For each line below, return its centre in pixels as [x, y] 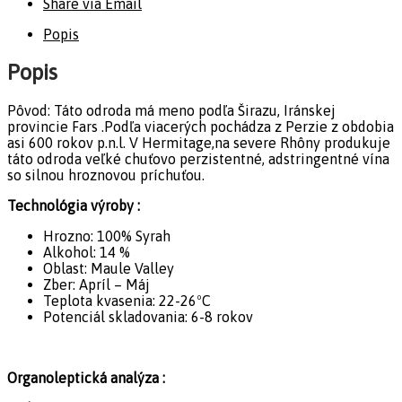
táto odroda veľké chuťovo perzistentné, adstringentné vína [198, 158]
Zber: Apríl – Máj [96, 284]
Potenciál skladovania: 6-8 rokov [148, 316]
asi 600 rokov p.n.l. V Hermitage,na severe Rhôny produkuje [199, 142]
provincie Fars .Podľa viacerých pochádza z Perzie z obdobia [201, 126]
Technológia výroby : [74, 205]
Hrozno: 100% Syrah [107, 236]
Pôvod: [31, 110]
